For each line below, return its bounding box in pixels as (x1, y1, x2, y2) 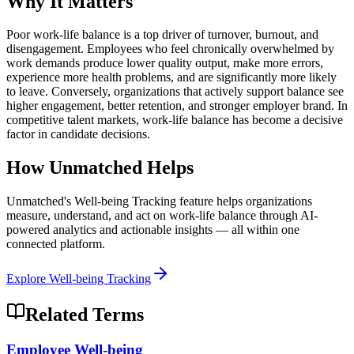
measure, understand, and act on (6, 209, 166, 223)
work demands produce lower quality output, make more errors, (6, 56, 323, 70)
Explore (6, 272, 49, 286)
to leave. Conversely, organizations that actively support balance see (6, 85, 344, 99)
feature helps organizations (179, 194, 312, 209)
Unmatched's (6, 194, 71, 209)
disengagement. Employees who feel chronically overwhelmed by (6, 42, 334, 56)
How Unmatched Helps (6, 157, 194, 179)
